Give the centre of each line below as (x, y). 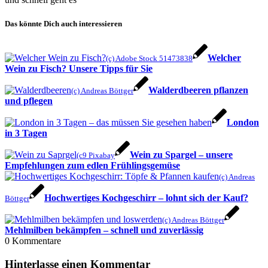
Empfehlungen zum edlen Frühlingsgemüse (92, 165)
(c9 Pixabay (96, 155)
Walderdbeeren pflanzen (198, 90)
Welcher (224, 57)
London (243, 122)
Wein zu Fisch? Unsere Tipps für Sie (79, 68)
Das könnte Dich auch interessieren (63, 23)
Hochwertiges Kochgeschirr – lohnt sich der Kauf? (146, 197)
